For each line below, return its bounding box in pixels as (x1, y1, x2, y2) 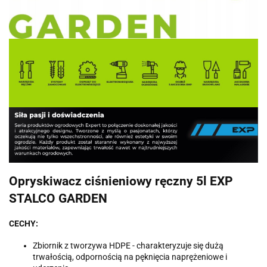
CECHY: (9, 218, 38, 228)
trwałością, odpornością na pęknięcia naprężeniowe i (33, 252, 227, 262)
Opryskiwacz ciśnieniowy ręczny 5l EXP (9, 174, 233, 189)
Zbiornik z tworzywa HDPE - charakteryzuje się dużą (33, 240, 223, 250)
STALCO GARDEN (9, 191, 107, 206)
